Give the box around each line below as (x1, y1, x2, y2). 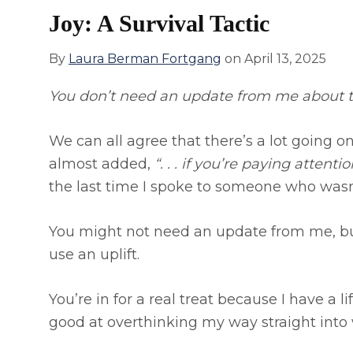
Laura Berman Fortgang (69, 51, 221, 67)
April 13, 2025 (244, 51, 326, 67)
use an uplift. (49, 246, 139, 264)
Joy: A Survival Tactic (49, 10, 269, 37)
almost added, (49, 155, 154, 173)
